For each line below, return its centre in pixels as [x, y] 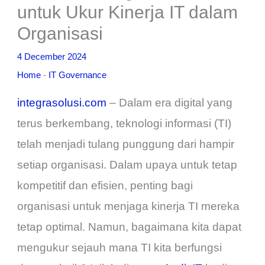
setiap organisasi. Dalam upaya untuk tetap [127, 165]
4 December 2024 [52, 57]
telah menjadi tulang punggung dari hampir [126, 144]
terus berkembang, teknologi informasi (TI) [125, 124]
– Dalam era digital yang [170, 103]
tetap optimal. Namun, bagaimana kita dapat [130, 227]
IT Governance [78, 75]
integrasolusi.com [62, 103]
